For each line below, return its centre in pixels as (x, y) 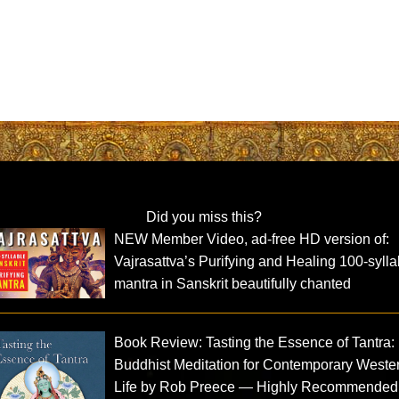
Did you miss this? (204, 217)
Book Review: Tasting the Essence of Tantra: (255, 343)
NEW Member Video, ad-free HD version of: (252, 240)
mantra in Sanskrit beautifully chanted (233, 284)
